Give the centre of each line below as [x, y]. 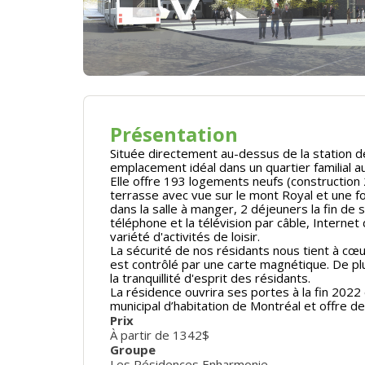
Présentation [174, 134]
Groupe [133, 349]
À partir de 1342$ [160, 334]
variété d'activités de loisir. [185, 236]
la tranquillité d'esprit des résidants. [210, 277]
